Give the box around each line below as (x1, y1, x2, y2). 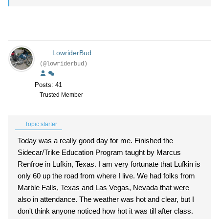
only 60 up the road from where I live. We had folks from (18, 172, 137, 180)
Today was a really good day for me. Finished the (18, 136, 134, 145)
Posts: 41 (35, 81, 62, 88)
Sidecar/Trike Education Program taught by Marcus (18, 148, 181, 156)
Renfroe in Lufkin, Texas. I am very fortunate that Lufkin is (18, 160, 98, 168)
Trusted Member (40, 91, 83, 98)
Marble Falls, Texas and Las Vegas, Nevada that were (18, 183, 189, 192)
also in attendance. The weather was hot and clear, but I (18, 195, 79, 203)
